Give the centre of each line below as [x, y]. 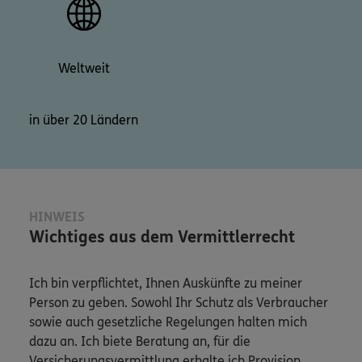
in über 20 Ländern [84, 120]
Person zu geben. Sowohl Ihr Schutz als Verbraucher [179, 303]
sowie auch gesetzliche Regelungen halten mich [168, 322]
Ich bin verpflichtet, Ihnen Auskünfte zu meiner [166, 284]
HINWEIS [57, 217]
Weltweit [84, 69]
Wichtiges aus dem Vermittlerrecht [162, 238]
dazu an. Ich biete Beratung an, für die [140, 342]
